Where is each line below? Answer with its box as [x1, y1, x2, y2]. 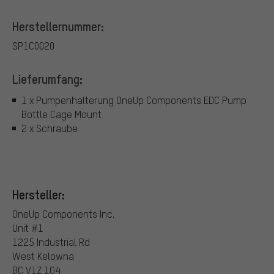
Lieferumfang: [12, 71, 83, 87]
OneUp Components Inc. [12, 207, 114, 221]
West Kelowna [12, 250, 74, 263]
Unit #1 [12, 221, 43, 235]
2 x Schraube [21, 121, 78, 135]
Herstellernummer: [12, 18, 104, 35]
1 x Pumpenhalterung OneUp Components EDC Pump [21, 93, 246, 106]
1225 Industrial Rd [12, 235, 90, 249]
